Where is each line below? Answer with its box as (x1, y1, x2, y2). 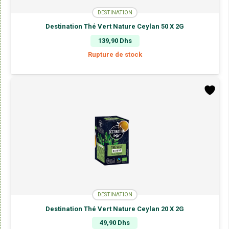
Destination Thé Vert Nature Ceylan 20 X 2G (45, 204, 184, 213)
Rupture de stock (87, 51, 142, 59)
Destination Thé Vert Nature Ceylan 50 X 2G (45, 22, 184, 31)
